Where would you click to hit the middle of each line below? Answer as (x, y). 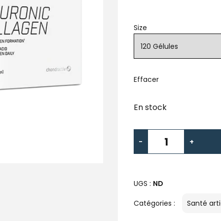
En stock (150, 108)
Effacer (146, 80)
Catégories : (155, 203)
